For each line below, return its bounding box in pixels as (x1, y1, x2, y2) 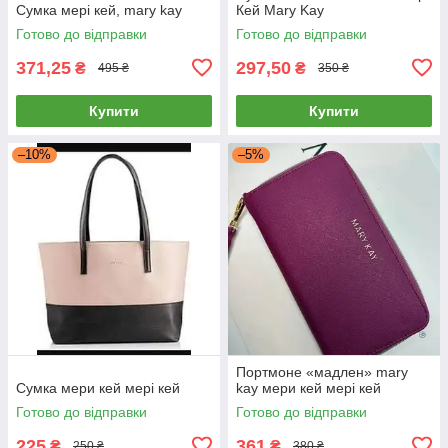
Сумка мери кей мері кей (16, 379, 180, 396)
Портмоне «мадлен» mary (236, 363, 408, 380)
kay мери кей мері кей (236, 379, 381, 396)
